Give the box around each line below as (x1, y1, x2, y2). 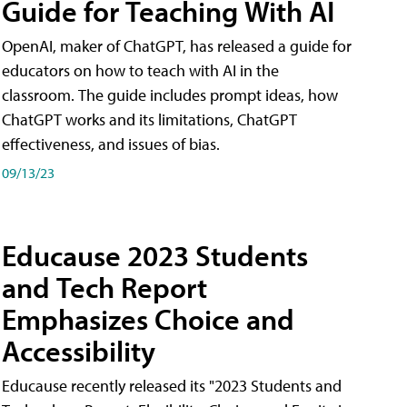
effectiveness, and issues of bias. (2, 133, 220, 154)
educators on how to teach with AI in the (2, 59, 279, 81)
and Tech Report (2, 269, 207, 306)
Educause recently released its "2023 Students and (2, 375, 342, 397)
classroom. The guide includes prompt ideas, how (2, 84, 338, 105)
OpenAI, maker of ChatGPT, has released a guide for (2, 35, 352, 56)
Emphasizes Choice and (2, 301, 294, 338)
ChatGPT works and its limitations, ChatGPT (2, 108, 297, 130)
